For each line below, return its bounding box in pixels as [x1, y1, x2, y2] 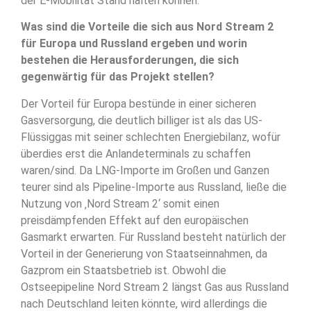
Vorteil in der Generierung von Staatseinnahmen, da [21, 246, 267, 260]
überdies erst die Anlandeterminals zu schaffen [21, 146, 251, 160]
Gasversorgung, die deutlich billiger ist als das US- [21, 113, 262, 127]
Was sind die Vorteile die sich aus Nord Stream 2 [21, 20, 274, 34]
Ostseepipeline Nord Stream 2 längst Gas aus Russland [21, 280, 289, 294]
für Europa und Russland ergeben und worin [21, 37, 247, 51]
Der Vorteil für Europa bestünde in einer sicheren [21, 96, 256, 110]
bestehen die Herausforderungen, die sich [21, 53, 239, 67]
